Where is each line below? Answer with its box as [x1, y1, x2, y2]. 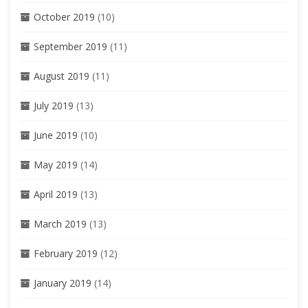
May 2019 [34, 157, 78, 171]
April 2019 [34, 187, 78, 201]
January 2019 [34, 276, 91, 289]
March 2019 [34, 217, 87, 230]
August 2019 [34, 69, 89, 82]
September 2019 [34, 39, 107, 53]
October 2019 [34, 10, 95, 23]
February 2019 [34, 246, 98, 260]
